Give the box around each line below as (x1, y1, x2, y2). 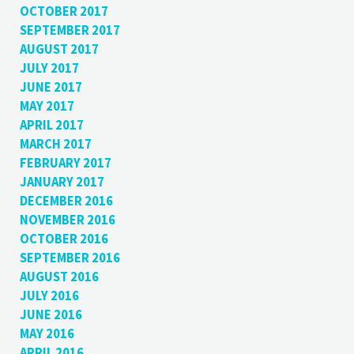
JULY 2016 (19, 288, 79, 305)
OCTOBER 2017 (19, 3, 108, 21)
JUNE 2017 (19, 79, 82, 96)
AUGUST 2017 (19, 41, 99, 58)
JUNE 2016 (19, 307, 82, 324)
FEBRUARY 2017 (19, 155, 111, 172)
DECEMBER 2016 (19, 193, 113, 210)
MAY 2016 (19, 326, 74, 343)
